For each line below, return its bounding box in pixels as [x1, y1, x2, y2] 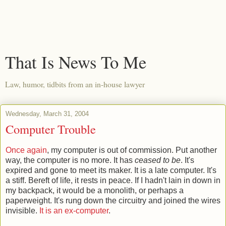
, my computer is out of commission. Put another [47, 145, 217, 154]
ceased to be [135, 155, 181, 164]
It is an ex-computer [39, 206, 108, 215]
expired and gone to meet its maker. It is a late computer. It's [6, 165, 216, 175]
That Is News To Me [5, 50, 146, 74]
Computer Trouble [6, 121, 96, 137]
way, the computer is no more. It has [6, 155, 135, 164]
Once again [6, 145, 47, 154]
